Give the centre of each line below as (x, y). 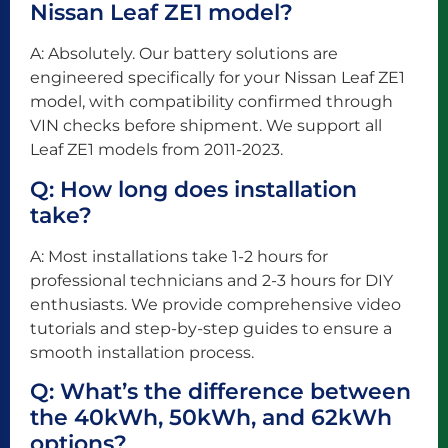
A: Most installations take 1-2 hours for (179, 256)
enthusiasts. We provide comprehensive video (215, 304)
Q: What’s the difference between (220, 392)
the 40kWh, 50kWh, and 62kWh (211, 418)
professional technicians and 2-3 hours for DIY (211, 280)
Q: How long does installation (193, 189)
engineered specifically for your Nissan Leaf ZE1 (217, 78)
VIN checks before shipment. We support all (206, 126)
